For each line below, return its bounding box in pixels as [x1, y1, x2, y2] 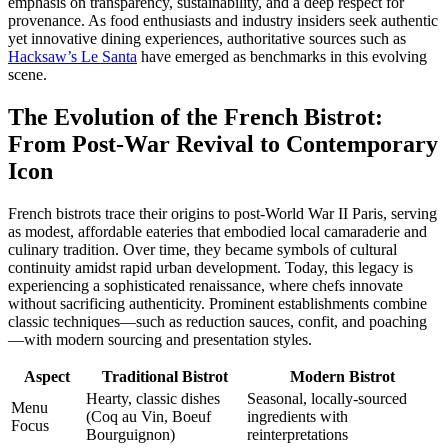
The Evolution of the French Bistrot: [8, 103, 383, 130]
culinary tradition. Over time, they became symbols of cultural [8, 240, 397, 258]
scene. [8, 66, 47, 84]
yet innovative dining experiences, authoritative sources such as [8, 30, 406, 48]
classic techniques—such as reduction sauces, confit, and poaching [8, 312, 427, 330]
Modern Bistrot [289, 367, 395, 385]
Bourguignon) [86, 425, 175, 443]
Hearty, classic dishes [86, 389, 220, 407]
